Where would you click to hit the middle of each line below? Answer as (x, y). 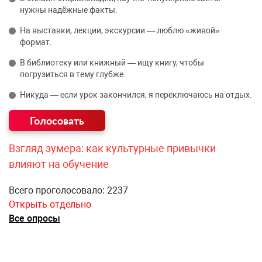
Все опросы (35, 219)
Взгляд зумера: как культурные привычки (112, 149)
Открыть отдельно (50, 205)
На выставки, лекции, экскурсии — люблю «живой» (120, 31)
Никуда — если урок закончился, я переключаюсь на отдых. (136, 95)
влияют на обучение (59, 164)
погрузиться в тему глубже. (73, 75)
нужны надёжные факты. (69, 10)
